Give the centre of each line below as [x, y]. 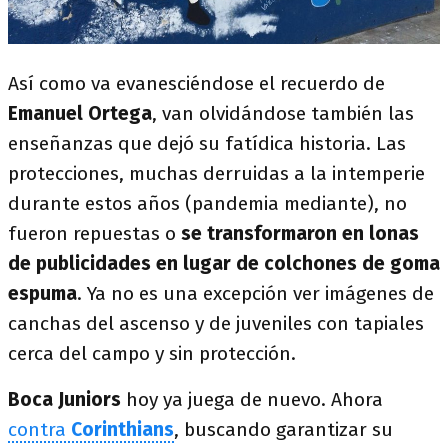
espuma [42, 293]
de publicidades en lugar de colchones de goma [224, 263]
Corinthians [122, 429]
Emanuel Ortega [80, 113]
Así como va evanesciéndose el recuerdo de [196, 83]
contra [39, 429]
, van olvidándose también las [283, 113]
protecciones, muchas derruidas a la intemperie [216, 173]
